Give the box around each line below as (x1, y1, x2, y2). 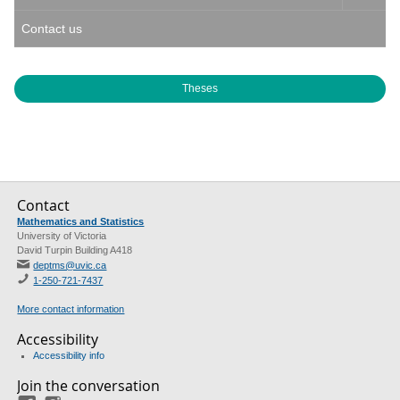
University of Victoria (17, 230, 107, 241)
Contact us (21, 21, 82, 36)
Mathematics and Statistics (17, 216, 145, 227)
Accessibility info (33, 350, 105, 361)
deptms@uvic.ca (33, 260, 107, 271)
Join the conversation (17, 376, 161, 396)
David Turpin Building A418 (17, 245, 133, 255)
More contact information (17, 304, 125, 314)
